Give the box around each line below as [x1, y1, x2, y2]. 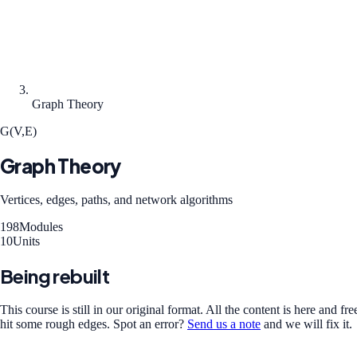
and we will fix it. [264, 316, 352, 331]
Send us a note [187, 316, 261, 331]
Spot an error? [113, 316, 184, 331]
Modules [19, 219, 63, 233]
